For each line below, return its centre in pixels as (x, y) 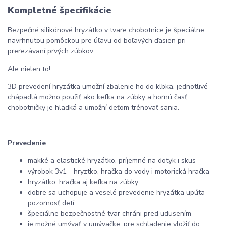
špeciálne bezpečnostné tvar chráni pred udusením (109, 213)
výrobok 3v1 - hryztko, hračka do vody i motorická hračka (119, 171)
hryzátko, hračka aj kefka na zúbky (83, 182)
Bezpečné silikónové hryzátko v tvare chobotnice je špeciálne (106, 30)
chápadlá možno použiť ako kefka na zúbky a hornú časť (97, 97)
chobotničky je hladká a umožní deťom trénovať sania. (93, 107)
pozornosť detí (51, 203)
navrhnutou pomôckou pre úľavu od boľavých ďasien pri (97, 40)
